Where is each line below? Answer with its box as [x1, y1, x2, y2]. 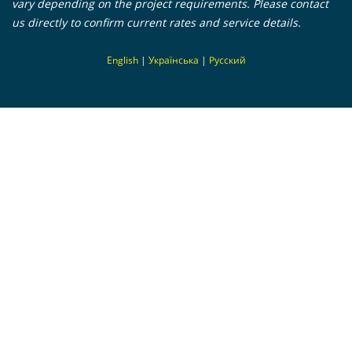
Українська [148, 53, 199, 67]
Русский [208, 53, 246, 67]
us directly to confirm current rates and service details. [12, 14, 301, 30]
